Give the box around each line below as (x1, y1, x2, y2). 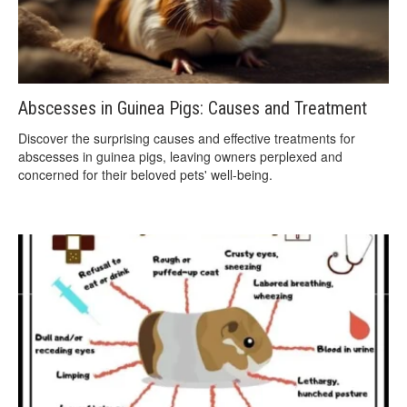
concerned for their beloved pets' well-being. (18, 164, 273, 184)
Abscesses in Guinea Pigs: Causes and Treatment (18, 96, 367, 119)
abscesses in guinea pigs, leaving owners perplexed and (18, 146, 342, 165)
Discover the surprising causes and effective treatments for (18, 128, 355, 147)
